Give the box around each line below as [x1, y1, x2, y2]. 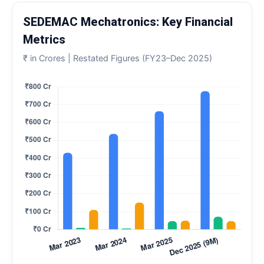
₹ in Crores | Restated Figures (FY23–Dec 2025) [23, 52, 212, 63]
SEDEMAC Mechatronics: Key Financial [23, 14, 233, 29]
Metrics [23, 32, 65, 47]
